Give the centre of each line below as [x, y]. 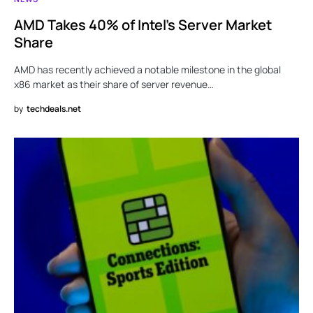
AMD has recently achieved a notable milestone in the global [147, 70]
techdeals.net [54, 109]
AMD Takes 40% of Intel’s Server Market [143, 25]
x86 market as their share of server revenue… [114, 85]
